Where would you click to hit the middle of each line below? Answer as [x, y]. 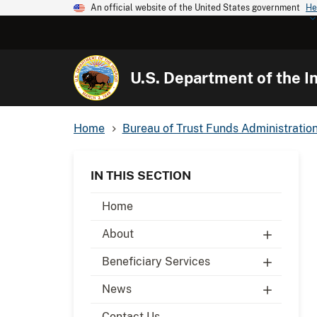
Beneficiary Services [156, 261]
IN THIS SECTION [141, 175]
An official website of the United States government [195, 8]
